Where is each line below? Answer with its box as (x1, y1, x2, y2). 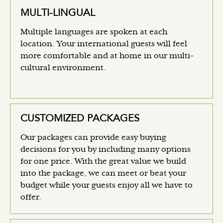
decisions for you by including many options (20, 146, 191, 153)
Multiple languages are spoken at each (20, 28, 167, 36)
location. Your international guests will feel (20, 40, 187, 48)
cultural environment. (20, 64, 106, 72)
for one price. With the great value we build (20, 158, 186, 165)
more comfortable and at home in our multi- (20, 52, 194, 60)
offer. (20, 194, 41, 201)
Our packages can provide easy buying (20, 134, 166, 141)
